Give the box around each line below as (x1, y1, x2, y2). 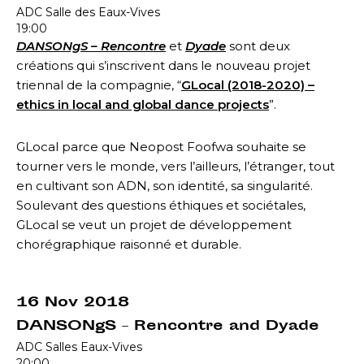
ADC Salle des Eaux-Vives (16, 4, 160, 19)
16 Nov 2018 (16, 292, 129, 314)
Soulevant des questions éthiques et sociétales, (16, 197, 305, 213)
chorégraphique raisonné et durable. (16, 236, 241, 252)
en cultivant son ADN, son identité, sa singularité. (16, 177, 313, 193)
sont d (226, 37, 267, 54)
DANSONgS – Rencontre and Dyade (16, 315, 319, 337)
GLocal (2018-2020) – (181, 76, 314, 93)
